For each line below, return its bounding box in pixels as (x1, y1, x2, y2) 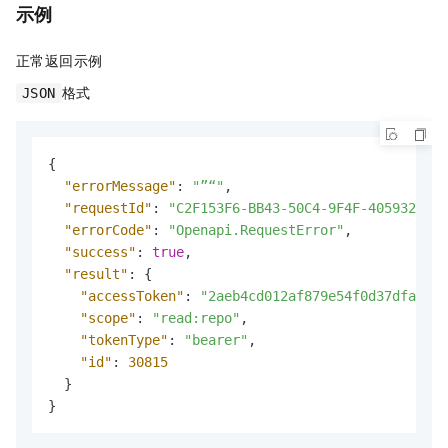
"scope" (80, 309, 136, 326)
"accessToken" (80, 287, 184, 304)
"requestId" (64, 199, 152, 216)
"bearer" (184, 331, 248, 348)
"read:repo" (152, 309, 240, 326)
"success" (64, 243, 136, 260)
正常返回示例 (16, 49, 103, 70)
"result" (64, 265, 128, 282)
